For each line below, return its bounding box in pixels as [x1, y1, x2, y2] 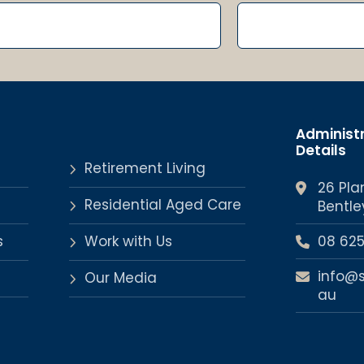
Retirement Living [84, 158, 206, 178]
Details [296, 140, 347, 160]
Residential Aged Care [84, 194, 242, 214]
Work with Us [84, 231, 173, 251]
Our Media [84, 267, 158, 288]
